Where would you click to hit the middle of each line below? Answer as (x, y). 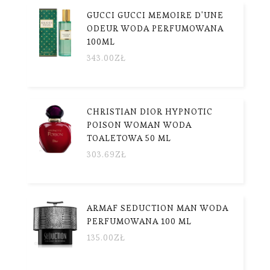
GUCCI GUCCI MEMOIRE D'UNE (155, 15)
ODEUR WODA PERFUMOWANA (155, 28)
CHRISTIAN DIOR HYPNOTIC (150, 111)
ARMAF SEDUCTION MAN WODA (158, 208)
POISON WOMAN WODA (139, 124)
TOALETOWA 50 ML (129, 138)
